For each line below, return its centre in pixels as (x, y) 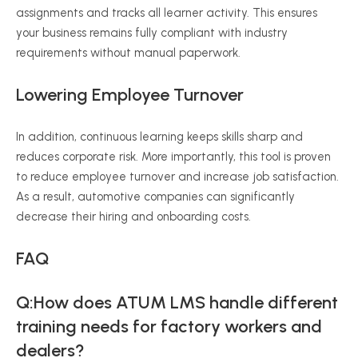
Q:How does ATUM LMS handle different (177, 302)
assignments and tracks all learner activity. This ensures (167, 13)
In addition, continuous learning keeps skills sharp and (159, 137)
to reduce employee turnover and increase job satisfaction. (177, 177)
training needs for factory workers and (169, 326)
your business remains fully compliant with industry (152, 33)
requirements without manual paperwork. (128, 53)
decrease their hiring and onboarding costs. (133, 217)
